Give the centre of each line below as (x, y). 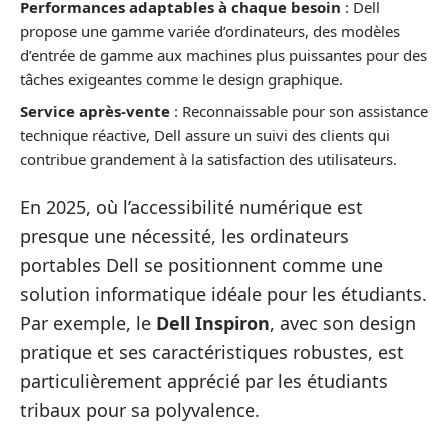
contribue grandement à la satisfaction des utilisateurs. (208, 158)
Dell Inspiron (213, 323)
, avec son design (343, 323)
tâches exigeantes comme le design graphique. (181, 79)
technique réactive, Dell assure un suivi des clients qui (205, 134)
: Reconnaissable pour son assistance (299, 110)
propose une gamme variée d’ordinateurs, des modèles (210, 31)
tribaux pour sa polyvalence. (140, 410)
